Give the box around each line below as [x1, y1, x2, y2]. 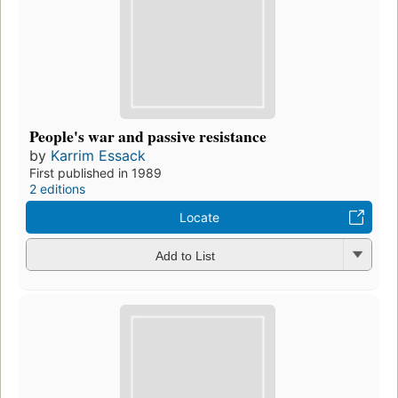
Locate [179, 210, 219, 226]
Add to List [155, 248, 215, 263]
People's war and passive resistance [29, 124, 267, 148]
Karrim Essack [51, 147, 146, 165]
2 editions [29, 181, 85, 197]
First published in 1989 [29, 165, 162, 181]
